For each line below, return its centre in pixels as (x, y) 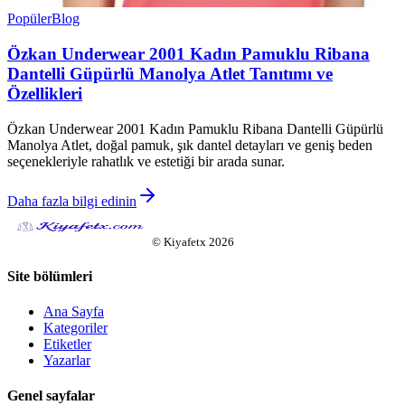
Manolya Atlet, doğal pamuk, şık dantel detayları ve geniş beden (190, 145)
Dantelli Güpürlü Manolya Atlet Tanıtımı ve (170, 73)
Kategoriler (75, 328)
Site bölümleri (50, 276)
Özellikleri (45, 93)
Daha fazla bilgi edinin (72, 201)
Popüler (29, 19)
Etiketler (67, 344)
